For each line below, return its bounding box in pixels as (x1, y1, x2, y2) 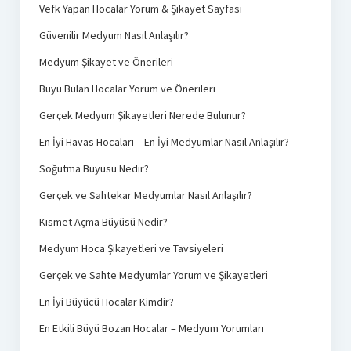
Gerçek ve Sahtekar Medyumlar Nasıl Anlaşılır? (38, 187, 252, 202)
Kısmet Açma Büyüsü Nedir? (38, 214, 168, 229)
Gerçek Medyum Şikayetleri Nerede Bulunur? (38, 107, 246, 122)
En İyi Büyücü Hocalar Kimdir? (38, 294, 174, 309)
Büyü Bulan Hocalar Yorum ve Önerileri (38, 81, 215, 96)
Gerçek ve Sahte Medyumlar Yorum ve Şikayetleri (38, 267, 268, 282)
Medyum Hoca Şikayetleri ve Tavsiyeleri (38, 241, 223, 255)
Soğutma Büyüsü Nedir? (38, 161, 149, 175)
